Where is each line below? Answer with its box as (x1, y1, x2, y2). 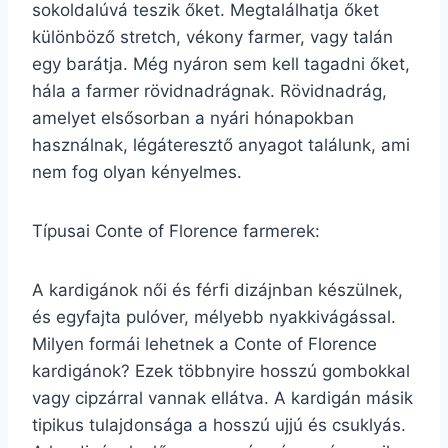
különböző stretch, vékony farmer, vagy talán (32, 27, 393, 47)
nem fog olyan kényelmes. (32, 162, 242, 182)
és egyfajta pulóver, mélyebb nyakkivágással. (32, 307, 396, 327)
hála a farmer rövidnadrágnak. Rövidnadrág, (32, 81, 387, 101)
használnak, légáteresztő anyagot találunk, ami (32, 135, 410, 155)
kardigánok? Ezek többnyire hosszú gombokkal (32, 361, 410, 381)
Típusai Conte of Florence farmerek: (32, 221, 320, 241)
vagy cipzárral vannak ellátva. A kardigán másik (32, 388, 413, 408)
